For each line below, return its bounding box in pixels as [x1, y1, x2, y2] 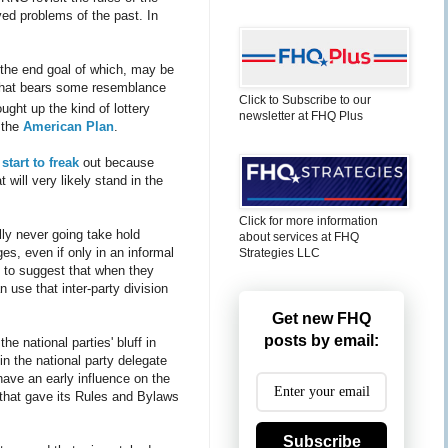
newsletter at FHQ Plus [239, 109, 363, 123]
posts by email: [264, 332, 379, 349]
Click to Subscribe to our [239, 93, 371, 107]
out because [79, 155, 154, 171]
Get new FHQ [272, 310, 371, 327]
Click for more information [239, 214, 378, 228]
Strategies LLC [239, 246, 320, 260]
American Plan [23, 119, 114, 135]
